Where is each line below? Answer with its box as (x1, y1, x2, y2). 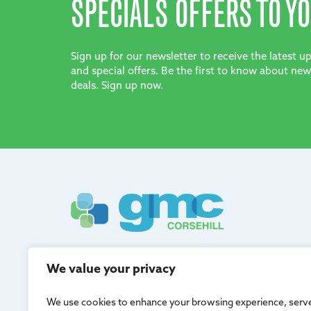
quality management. (71, 270, 174, 281)
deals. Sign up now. (71, 81, 163, 92)
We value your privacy (47, 263, 176, 276)
